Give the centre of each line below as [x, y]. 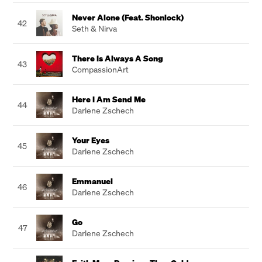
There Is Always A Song [118, 58]
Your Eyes [91, 140]
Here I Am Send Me [109, 99]
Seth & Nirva [94, 28]
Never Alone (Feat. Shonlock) [128, 17]
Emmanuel [92, 181]
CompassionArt [100, 69]
